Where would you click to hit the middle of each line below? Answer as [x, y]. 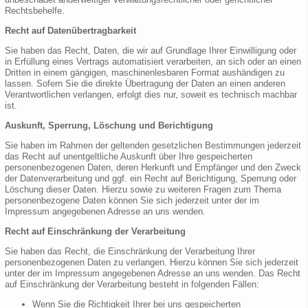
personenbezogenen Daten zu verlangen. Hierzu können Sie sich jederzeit [152, 263]
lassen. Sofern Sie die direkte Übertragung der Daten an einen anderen [145, 84]
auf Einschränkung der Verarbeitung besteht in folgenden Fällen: [132, 285]
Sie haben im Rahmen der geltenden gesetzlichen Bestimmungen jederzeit [153, 146]
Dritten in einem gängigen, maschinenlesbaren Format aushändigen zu [145, 73]
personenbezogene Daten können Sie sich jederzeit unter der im [132, 201]
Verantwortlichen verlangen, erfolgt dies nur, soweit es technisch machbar [151, 95]
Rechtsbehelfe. [35, 11]
